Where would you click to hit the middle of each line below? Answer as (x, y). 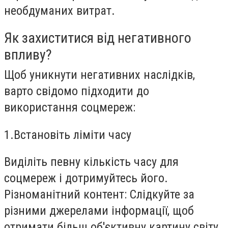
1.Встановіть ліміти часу (68, 135)
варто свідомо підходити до (77, 91)
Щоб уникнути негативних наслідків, (99, 75)
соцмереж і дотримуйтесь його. (86, 178)
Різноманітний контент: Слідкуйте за (99, 195)
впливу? (28, 55)
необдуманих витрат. (60, 10)
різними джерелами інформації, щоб (99, 211)
